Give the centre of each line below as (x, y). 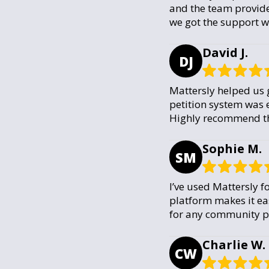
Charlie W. (234, 245)
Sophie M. (232, 149)
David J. (225, 53)
